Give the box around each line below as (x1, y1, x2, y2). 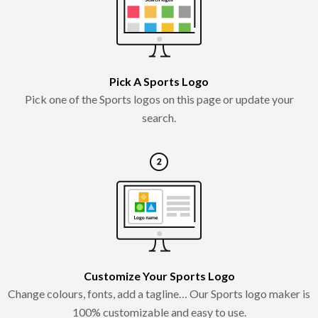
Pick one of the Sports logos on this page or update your (24, 92, 294, 106)
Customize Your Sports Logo (83, 268, 235, 283)
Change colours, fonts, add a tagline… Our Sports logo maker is (8, 286, 310, 300)
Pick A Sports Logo (109, 74, 209, 88)
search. (142, 110, 176, 124)
